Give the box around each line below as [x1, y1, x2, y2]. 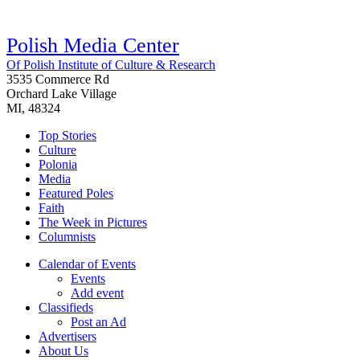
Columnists [39, 229, 96, 243]
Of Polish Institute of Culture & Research [6, 57, 215, 72]
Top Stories [39, 128, 96, 142]
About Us [39, 343, 88, 358]
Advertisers [39, 329, 96, 343]
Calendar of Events [39, 256, 136, 271]
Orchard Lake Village [6, 86, 117, 100]
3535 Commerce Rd [6, 72, 109, 86]
